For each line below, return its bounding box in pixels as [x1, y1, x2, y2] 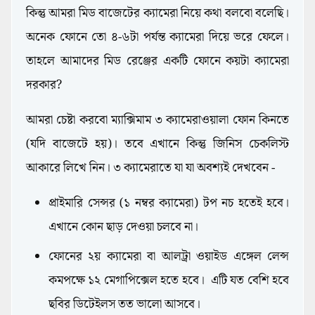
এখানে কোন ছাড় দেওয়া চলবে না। [49, 217, 201, 238]
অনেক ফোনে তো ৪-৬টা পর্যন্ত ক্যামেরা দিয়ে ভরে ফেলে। [26, 27, 289, 48]
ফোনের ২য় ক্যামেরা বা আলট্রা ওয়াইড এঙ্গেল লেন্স [49, 247, 289, 267]
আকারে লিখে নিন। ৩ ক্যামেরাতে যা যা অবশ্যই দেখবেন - [26, 158, 278, 179]
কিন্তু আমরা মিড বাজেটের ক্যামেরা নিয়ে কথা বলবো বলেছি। [26, 4, 289, 24]
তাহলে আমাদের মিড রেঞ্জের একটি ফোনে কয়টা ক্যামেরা [26, 51, 289, 72]
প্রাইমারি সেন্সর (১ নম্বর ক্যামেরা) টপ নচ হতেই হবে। [49, 193, 289, 214]
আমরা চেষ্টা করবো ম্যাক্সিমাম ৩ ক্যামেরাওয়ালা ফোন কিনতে [26, 110, 289, 131]
